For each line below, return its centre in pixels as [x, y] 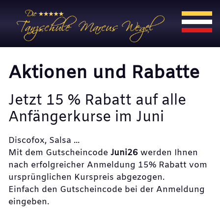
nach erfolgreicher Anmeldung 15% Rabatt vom [108, 165]
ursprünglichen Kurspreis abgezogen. [86, 178]
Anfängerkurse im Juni [86, 118]
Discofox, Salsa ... [45, 141]
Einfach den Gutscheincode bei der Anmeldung [107, 190]
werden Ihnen [168, 153]
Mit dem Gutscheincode [59, 153]
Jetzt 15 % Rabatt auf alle [97, 101]
